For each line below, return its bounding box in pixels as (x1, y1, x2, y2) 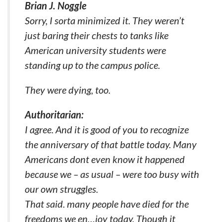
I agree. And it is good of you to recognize (25, 123, 189, 135)
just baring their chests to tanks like (25, 29, 168, 41)
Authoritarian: (25, 108, 84, 120)
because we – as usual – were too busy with (25, 167, 199, 180)
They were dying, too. (25, 83, 111, 96)
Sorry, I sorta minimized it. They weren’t (25, 14, 184, 26)
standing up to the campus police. (25, 58, 160, 71)
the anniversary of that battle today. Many (25, 138, 197, 150)
